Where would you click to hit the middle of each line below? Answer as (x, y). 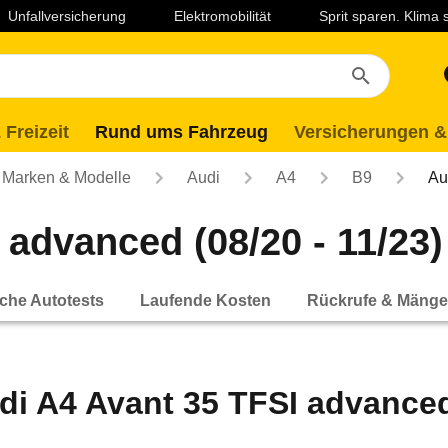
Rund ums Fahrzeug (181, 132)
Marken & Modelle (66, 177)
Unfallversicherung (67, 16)
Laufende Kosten (205, 300)
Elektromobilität (222, 16)
